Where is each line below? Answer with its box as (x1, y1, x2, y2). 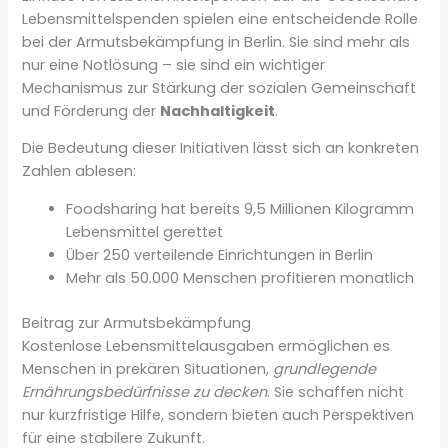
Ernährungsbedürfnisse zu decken (22, 381, 268, 402)
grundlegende (273, 358, 377, 379)
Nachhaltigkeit (160, 100, 276, 121)
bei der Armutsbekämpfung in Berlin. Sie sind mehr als (22, 31, 411, 52)
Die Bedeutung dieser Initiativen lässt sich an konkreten (22, 138, 420, 159)
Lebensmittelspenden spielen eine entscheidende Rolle (22, 8, 419, 29)
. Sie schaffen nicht (267, 381, 405, 402)
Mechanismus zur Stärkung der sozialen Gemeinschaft (22, 77, 417, 98)
